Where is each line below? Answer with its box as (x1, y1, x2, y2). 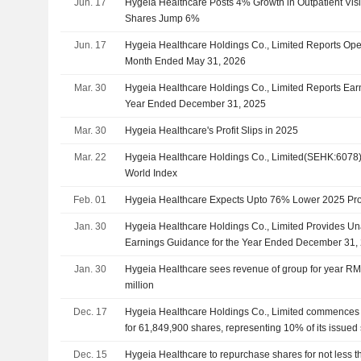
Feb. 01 (73, 193, 106, 205)
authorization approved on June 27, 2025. (125, 338, 309, 350)
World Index (125, 167, 178, 179)
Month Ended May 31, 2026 (125, 55, 247, 67)
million (125, 279, 155, 291)
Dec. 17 (73, 305, 107, 317)
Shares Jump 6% (125, 12, 201, 24)
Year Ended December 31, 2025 (125, 98, 267, 110)
